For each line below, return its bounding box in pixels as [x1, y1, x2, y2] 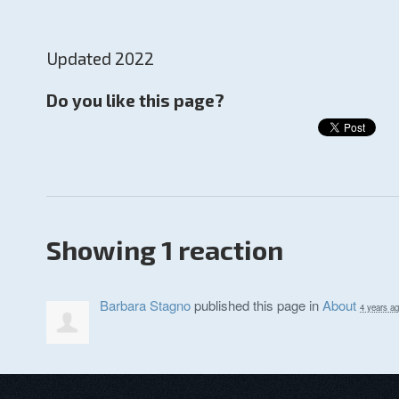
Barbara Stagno [100, 296, 191, 315]
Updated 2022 [46, 48, 154, 69]
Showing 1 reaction [46, 233, 283, 265]
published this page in [191, 296, 322, 315]
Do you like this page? [46, 90, 224, 110]
